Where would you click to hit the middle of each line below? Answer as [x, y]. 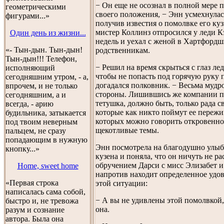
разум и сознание [35, 210]
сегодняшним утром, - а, [47, 77]
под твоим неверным [41, 122]
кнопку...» [22, 149]
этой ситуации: [121, 183]
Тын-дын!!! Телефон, [41, 59]
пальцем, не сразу [36, 131]
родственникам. [123, 50]
